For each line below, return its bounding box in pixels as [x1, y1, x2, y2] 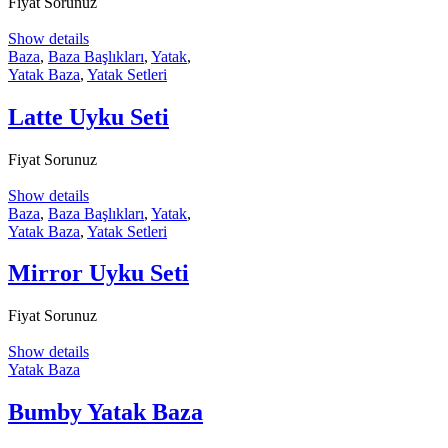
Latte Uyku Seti [8, 103, 169, 130]
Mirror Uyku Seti [8, 260, 189, 287]
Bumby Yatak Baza [8, 399, 203, 426]
